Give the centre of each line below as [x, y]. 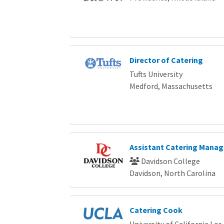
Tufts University [156, 74]
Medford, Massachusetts [171, 86]
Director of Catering [166, 60]
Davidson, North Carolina [172, 173]
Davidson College [169, 161]
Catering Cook [156, 210]
